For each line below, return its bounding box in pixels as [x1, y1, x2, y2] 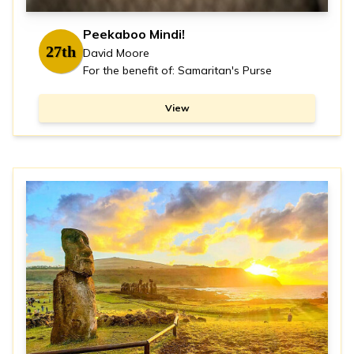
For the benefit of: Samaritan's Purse [83, 62, 272, 77]
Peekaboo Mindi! [83, 25, 185, 42]
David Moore [83, 45, 149, 60]
